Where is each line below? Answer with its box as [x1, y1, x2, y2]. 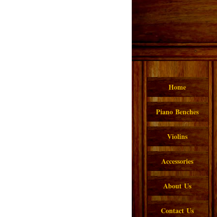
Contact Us [161, 205, 194, 216]
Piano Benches [156, 107, 199, 117]
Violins [167, 131, 187, 141]
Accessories [161, 156, 193, 166]
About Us [163, 181, 191, 191]
